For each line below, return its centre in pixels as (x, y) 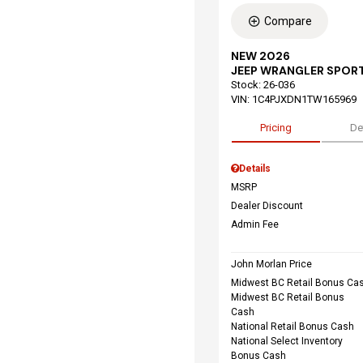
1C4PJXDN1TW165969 (304, 99)
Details (255, 169)
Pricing (276, 128)
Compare (288, 21)
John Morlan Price (271, 264)
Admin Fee (255, 224)
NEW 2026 (261, 56)
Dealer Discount (267, 206)
